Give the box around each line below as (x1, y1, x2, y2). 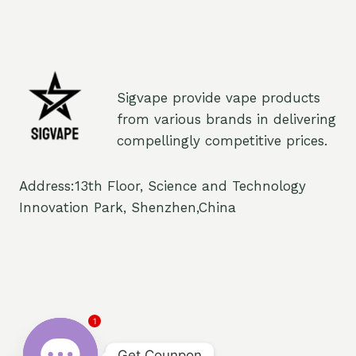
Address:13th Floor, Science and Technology (19, 178, 306, 195)
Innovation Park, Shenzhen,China (19, 199, 236, 216)
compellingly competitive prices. (117, 133, 327, 149)
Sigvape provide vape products (117, 90, 320, 106)
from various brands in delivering (117, 111, 336, 128)
